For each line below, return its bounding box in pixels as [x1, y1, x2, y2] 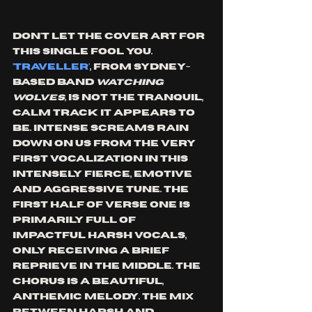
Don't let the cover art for [13, 32, 207, 41]
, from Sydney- [90, 63, 190, 72]
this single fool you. [13, 47, 155, 56]
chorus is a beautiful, [13, 277, 166, 286]
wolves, [13, 93, 66, 102]
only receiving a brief [13, 247, 171, 256]
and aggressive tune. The [13, 185, 191, 194]
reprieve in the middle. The [13, 262, 203, 271]
